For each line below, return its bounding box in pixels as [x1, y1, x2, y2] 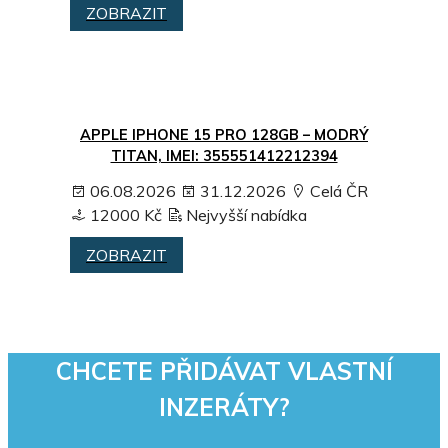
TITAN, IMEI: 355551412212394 [110, 147, 338, 166]
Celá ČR [306, 181, 368, 202]
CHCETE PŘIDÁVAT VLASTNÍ [55, 356, 393, 387]
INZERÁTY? [158, 392, 290, 423]
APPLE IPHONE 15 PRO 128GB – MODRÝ [80, 126, 368, 145]
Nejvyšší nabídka [182, 205, 307, 226]
